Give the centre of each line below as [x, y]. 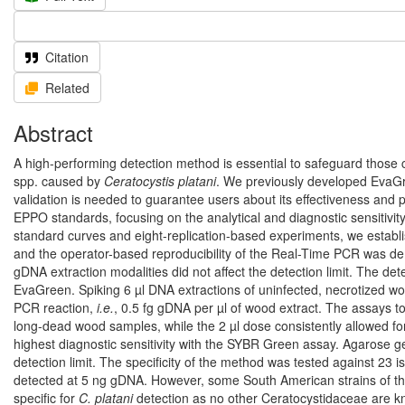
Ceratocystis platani [160, 181]
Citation [67, 57]
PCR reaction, [55, 307]
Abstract [53, 132]
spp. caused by [59, 181]
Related [67, 88]
